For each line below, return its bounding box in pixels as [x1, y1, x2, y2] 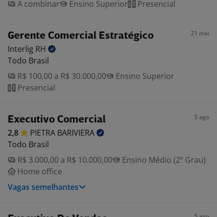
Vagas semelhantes [8, 182, 78, 192]
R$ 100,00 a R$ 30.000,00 [15, 71, 106, 81]
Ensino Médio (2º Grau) [120, 155, 206, 165]
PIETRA [30, 127, 57, 138]
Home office [15, 166, 62, 177]
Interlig [8, 44, 35, 54]
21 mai [191, 29, 209, 37]
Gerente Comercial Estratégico [8, 31, 154, 41]
